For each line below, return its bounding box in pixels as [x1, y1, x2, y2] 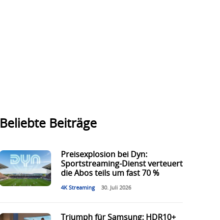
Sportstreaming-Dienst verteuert [60, 160, 183, 168]
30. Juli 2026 [101, 185, 131, 191]
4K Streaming [60, 185, 95, 191]
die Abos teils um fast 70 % [60, 169, 159, 178]
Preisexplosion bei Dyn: [60, 151, 147, 159]
